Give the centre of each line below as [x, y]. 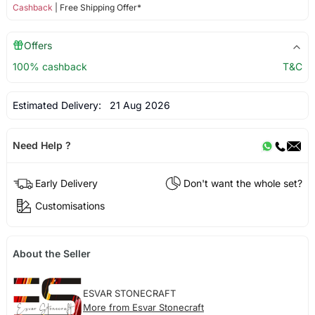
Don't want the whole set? [243, 183]
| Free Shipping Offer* [97, 8]
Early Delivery [66, 183]
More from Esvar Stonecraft [143, 308]
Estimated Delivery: [58, 105]
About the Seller [51, 253]
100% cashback [50, 67]
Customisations [70, 205]
